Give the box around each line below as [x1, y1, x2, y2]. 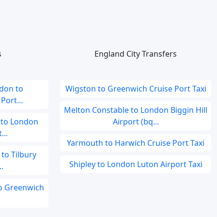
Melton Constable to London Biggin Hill [64, 105, 207, 115]
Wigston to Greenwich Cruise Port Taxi [65, 83, 206, 94]
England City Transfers [94, 48, 177, 59]
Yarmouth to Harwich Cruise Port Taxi [67, 138, 204, 148]
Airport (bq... [112, 116, 159, 127]
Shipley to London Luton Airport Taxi [69, 159, 202, 170]
